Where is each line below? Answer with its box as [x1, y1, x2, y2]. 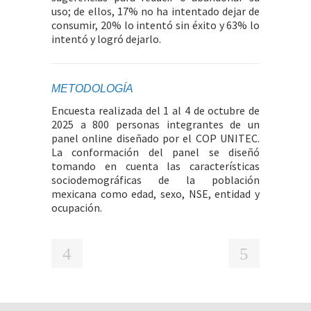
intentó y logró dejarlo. [51, 32, 161, 46]
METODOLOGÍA [51, 83, 133, 94]
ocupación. [51, 201, 102, 215]
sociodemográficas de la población [51, 173, 260, 187]
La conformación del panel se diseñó [51, 145, 260, 159]
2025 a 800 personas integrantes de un [51, 117, 260, 131]
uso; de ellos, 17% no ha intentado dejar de [51, 4, 260, 18]
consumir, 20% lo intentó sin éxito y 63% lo [51, 18, 260, 32]
